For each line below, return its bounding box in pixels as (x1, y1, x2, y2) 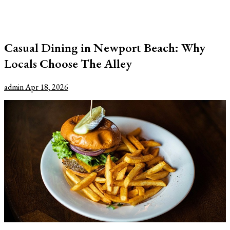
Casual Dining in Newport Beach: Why (4, 39, 205, 55)
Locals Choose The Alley (4, 55, 132, 71)
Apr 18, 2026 (25, 81, 68, 92)
